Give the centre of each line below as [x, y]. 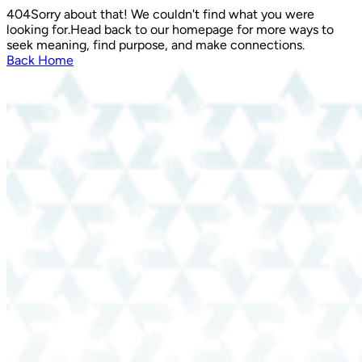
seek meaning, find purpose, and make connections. [156, 45]
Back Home [40, 60]
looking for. [38, 29]
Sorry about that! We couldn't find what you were [173, 14]
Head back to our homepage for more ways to [202, 29]
